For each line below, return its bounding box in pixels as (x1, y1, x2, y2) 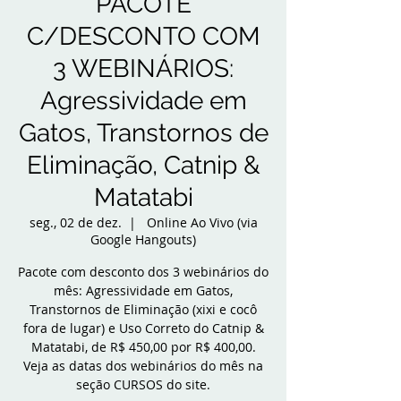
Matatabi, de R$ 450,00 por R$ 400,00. (30, 338, 256, 355)
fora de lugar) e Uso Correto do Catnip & (22, 320, 264, 337)
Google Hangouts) (90, 231, 196, 248)
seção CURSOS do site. (76, 376, 210, 393)
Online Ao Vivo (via (142, 214, 258, 231)
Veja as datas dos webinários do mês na (23, 357, 263, 374)
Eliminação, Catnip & (26, 150, 260, 180)
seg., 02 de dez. (29, 214, 122, 231)
